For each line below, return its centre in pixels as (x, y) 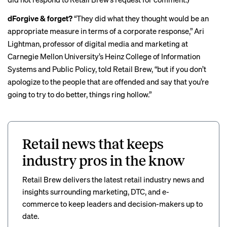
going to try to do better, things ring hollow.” (80, 94)
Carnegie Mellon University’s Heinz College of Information (104, 56)
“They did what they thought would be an (141, 18)
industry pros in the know (104, 161)
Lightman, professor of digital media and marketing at (98, 44)
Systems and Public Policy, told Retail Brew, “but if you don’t (107, 69)
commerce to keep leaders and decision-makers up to (112, 204)
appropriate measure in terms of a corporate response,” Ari (106, 31)
